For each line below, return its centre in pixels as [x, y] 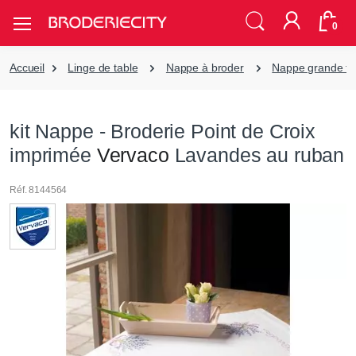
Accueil [27, 67]
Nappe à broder [205, 67]
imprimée [53, 155]
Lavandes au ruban [257, 155]
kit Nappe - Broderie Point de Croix [163, 131]
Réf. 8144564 [39, 190]
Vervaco [133, 155]
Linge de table [103, 67]
